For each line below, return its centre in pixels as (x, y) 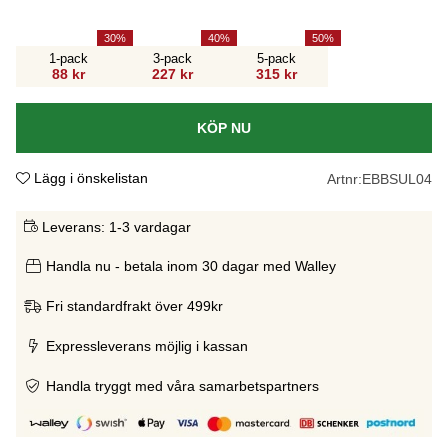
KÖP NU (224, 127)
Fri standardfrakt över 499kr (134, 305)
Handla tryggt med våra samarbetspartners (182, 385)
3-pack (172, 58)
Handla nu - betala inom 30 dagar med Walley (191, 265)
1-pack (68, 58)
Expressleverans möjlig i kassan (147, 345)
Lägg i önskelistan (91, 177)
